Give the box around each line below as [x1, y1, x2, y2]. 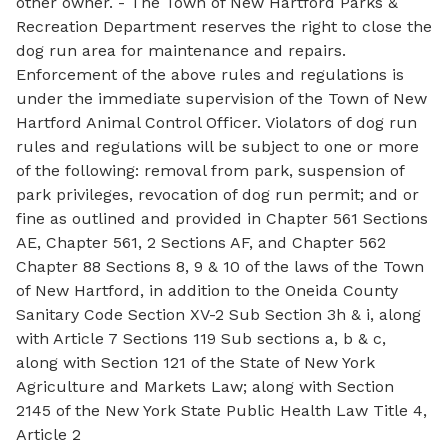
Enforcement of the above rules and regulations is [16, 65, 404, 84]
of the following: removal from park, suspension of [16, 161, 404, 180]
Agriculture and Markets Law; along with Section [16, 377, 394, 396]
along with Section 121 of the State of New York [16, 353, 375, 372]
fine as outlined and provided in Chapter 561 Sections [16, 209, 428, 228]
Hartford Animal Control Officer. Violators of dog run [16, 113, 417, 132]
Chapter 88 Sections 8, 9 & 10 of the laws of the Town [16, 257, 424, 276]
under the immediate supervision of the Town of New [16, 89, 427, 108]
